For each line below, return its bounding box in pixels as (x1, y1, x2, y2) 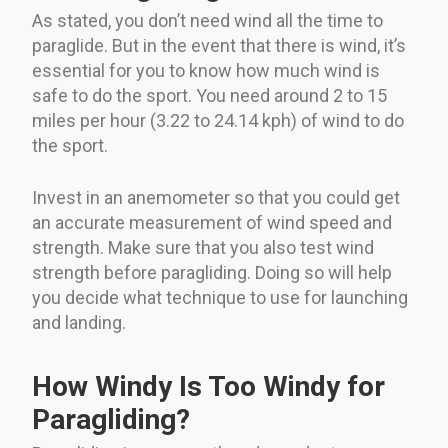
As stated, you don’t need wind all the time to (32, 9, 383, 31)
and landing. (32, 311, 126, 333)
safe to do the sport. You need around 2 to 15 (32, 84, 387, 106)
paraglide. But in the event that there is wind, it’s (32, 34, 406, 56)
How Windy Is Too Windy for (32, 369, 385, 403)
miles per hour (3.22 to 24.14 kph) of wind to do (32, 109, 404, 131)
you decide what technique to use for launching (32, 286, 408, 308)
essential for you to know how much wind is (32, 59, 380, 81)
